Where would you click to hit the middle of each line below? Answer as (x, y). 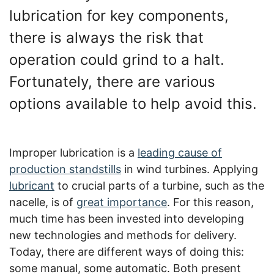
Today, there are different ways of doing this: (127, 252)
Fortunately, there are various (112, 82)
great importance (122, 202)
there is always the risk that (106, 38)
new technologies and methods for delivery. (123, 235)
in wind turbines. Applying (190, 169)
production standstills (65, 169)
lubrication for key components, (119, 16)
